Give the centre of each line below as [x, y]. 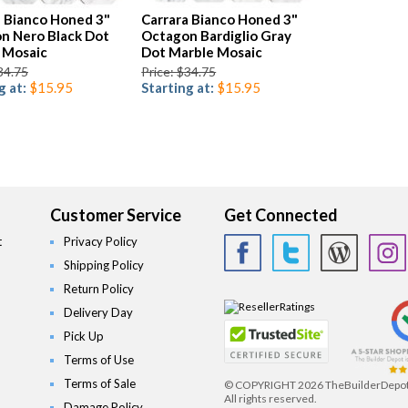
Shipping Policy [104, 265]
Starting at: [179, 88]
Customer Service [116, 215]
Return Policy [99, 289]
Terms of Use [99, 360]
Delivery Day [99, 313]
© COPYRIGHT [261, 385]
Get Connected [281, 215]
